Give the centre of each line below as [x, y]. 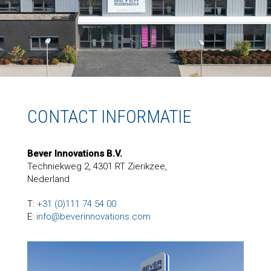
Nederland [48, 179]
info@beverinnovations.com [93, 216]
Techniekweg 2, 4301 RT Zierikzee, [97, 166]
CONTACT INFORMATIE [109, 116]
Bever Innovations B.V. [74, 154]
